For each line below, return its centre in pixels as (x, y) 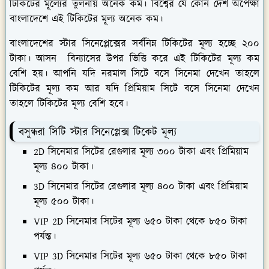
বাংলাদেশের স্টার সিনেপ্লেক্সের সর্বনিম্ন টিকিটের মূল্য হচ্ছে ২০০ (134, 44)
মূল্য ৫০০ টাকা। (65, 202)
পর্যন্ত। (47, 237)
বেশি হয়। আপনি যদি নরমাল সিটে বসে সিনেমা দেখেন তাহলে (134, 74)
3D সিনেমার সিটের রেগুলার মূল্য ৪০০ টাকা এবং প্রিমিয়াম (141, 187)
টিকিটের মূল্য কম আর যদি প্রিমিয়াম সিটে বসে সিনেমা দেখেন (134, 89)
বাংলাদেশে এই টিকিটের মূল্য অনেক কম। (88, 20)
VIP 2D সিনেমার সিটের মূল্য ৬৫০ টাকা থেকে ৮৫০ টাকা (141, 222)
